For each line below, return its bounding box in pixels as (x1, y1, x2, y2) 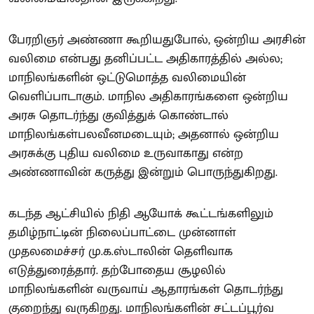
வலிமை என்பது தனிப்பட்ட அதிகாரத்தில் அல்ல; (8, 48, 282, 69)
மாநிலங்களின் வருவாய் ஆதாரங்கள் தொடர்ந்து (8, 279, 283, 300)
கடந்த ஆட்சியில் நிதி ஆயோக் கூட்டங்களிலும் (8, 203, 273, 224)
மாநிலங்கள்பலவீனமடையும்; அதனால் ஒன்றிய (8, 124, 279, 145)
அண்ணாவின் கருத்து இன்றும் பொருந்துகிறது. (8, 162, 278, 183)
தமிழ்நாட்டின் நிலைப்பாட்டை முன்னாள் (8, 222, 236, 243)
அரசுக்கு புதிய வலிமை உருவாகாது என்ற (8, 143, 243, 164)
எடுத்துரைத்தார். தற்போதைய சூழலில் (8, 260, 226, 281)
